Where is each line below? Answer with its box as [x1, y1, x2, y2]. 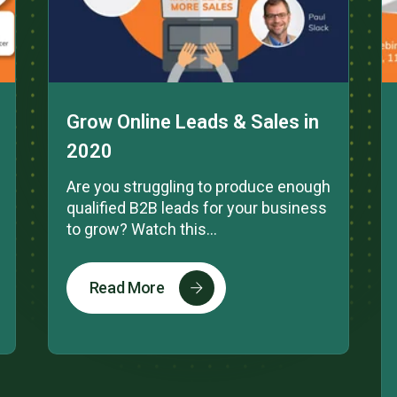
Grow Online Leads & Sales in [66, 110, 319, 133]
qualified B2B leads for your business [66, 198, 327, 217]
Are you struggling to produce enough [66, 176, 331, 196]
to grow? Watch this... [66, 219, 217, 238]
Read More [89, 278, 165, 298]
